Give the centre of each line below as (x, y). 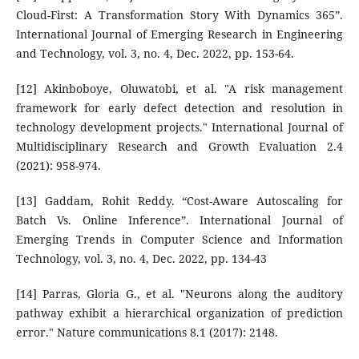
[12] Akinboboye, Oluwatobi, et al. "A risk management (179, 89)
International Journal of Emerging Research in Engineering (179, 34)
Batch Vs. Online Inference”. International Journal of (179, 220)
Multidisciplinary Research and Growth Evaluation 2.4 (179, 147)
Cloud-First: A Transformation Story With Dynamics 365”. (179, 15)
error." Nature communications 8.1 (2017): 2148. (147, 333)
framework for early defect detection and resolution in (179, 108)
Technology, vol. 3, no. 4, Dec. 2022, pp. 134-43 (141, 259)
